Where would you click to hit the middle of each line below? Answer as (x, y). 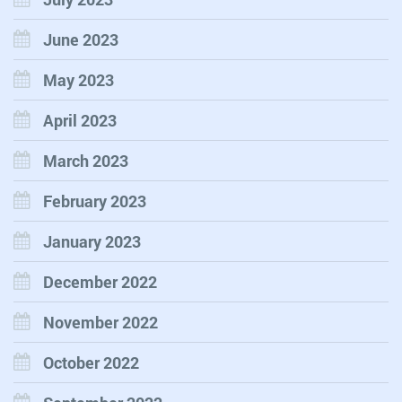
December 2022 (100, 282)
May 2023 (79, 80)
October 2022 (91, 363)
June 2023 (81, 40)
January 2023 (92, 242)
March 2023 (86, 161)
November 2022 (100, 323)
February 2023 (95, 201)
